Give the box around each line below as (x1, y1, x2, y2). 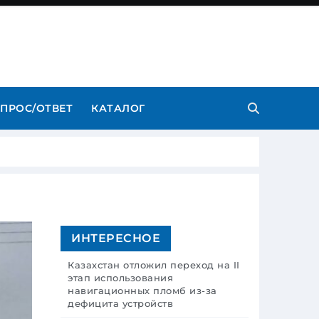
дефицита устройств (68, 298, 173, 309)
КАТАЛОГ (91, 102, 145, 115)
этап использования (68, 272, 173, 283)
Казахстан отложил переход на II (68, 259, 240, 271)
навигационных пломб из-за (68, 285, 217, 296)
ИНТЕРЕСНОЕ (71, 231, 160, 245)
